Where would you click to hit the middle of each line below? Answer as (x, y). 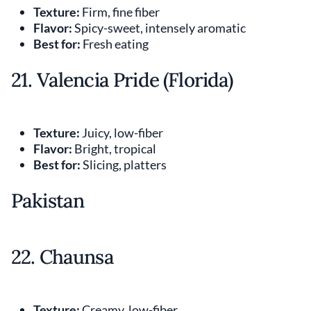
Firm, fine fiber (120, 11)
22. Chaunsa (62, 257)
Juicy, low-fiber (121, 132)
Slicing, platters (124, 164)
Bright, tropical (114, 148)
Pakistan (48, 200)
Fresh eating (115, 43)
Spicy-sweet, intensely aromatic (159, 27)
